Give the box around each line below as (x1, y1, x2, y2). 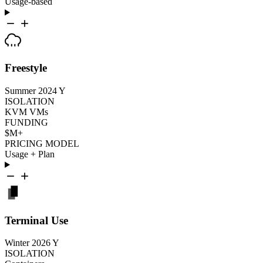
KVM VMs (5, 106, 48, 117)
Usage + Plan (5, 149, 55, 159)
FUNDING (5, 117, 48, 127)
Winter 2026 (5, 238, 50, 248)
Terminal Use (5, 214, 68, 227)
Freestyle (5, 62, 47, 75)
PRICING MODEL (5, 138, 79, 149)
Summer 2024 (5, 85, 57, 96)
